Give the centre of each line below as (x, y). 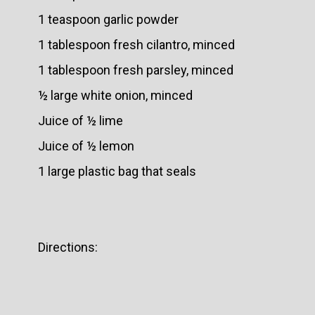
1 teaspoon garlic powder (108, 19)
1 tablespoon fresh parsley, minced (136, 70)
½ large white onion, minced (115, 95)
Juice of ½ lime (81, 121)
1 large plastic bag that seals (117, 171)
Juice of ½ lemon (86, 146)
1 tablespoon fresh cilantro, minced (136, 45)
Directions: (68, 247)
